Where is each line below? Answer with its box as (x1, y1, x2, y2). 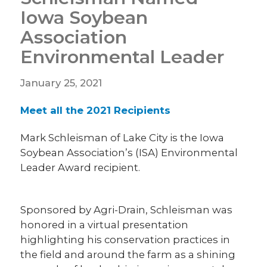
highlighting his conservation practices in (20, 234, 231, 246)
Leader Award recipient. (20, 162, 141, 174)
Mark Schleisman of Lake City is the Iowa (20, 132, 225, 144)
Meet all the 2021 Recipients (20, 104, 171, 117)
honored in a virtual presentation (20, 219, 189, 231)
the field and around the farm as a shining (20, 249, 236, 261)
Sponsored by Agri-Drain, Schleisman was (20, 204, 233, 216)
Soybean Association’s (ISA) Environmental (20, 147, 238, 159)
